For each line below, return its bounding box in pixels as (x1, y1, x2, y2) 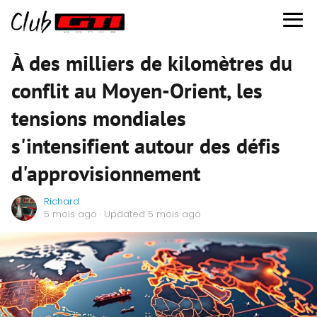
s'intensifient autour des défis (11, 132, 280, 159)
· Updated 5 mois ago (97, 207, 201, 221)
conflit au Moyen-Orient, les (11, 76, 263, 104)
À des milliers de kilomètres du (11, 49, 292, 76)
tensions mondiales (11, 104, 186, 132)
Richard (44, 195, 79, 208)
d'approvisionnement (11, 159, 200, 187)
